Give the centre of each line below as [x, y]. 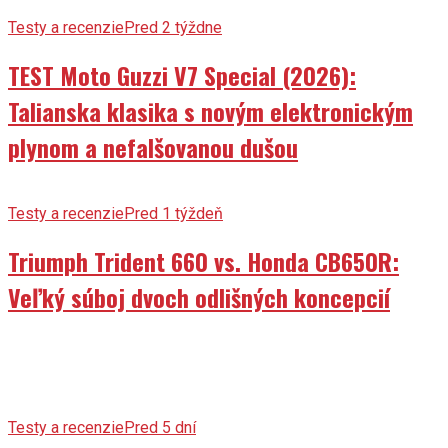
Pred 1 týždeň [173, 213]
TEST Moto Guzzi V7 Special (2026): [182, 74]
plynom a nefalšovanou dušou [153, 146]
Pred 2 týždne [173, 27]
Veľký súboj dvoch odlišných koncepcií [199, 296]
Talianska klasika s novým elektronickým [210, 110]
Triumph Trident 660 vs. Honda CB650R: [203, 260]
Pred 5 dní [160, 428]
